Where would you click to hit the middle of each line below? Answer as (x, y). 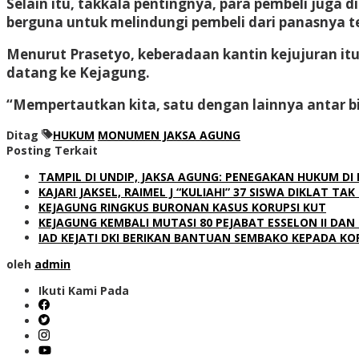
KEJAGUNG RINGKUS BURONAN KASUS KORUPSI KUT (182, 207)
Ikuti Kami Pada (84, 290)
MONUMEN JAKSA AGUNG (169, 135)
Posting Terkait (52, 150)
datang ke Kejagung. (78, 72)
